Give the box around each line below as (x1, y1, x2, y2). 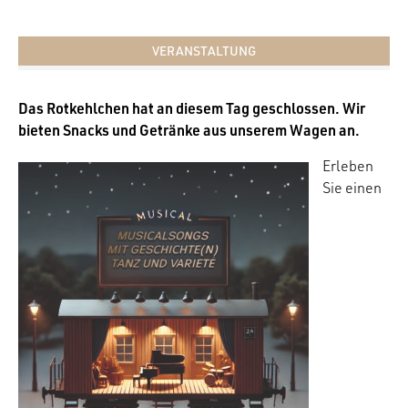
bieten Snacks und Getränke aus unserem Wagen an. (18, 120, 360, 140)
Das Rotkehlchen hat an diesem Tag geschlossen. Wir (18, 98, 365, 118)
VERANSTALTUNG (152, 43, 256, 59)
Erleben (322, 157, 373, 176)
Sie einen (322, 178, 382, 198)
